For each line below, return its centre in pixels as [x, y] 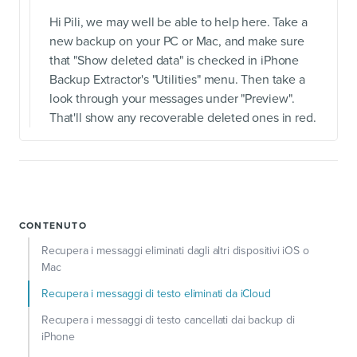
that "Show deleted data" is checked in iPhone [175, 61]
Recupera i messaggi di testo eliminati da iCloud [156, 294]
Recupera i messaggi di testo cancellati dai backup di [168, 320]
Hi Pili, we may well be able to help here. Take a [178, 23]
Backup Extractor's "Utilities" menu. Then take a [177, 80]
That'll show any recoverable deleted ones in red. [183, 118]
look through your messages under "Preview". [172, 99]
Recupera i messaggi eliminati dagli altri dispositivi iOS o [175, 251]
